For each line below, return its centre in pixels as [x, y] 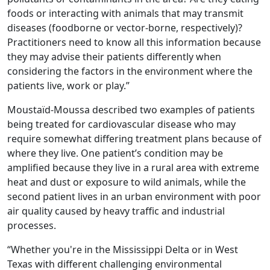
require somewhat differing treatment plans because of [134, 138]
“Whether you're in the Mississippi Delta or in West [123, 249]
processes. [33, 225]
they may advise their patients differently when [114, 56]
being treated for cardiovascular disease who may [121, 124]
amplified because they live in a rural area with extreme [133, 167]
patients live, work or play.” [68, 85]
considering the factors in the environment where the [130, 71]
